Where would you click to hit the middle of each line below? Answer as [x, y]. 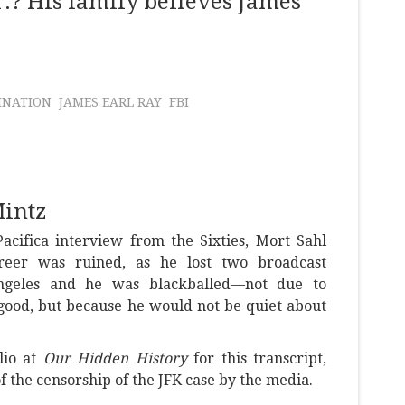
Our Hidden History [115, 359]
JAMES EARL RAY [110, 103]
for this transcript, [256, 359]
